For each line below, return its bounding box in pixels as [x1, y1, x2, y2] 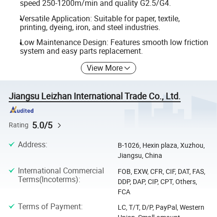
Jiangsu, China [117, 151, 162, 160]
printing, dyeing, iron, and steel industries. [19, 21, 160, 32]
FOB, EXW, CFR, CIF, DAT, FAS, [117, 166, 205, 176]
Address [17, 139, 46, 150]
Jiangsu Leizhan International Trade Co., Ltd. [9, 90, 181, 102]
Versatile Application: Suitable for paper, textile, [19, 13, 180, 24]
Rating [9, 120, 29, 129]
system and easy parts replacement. [19, 46, 143, 57]
